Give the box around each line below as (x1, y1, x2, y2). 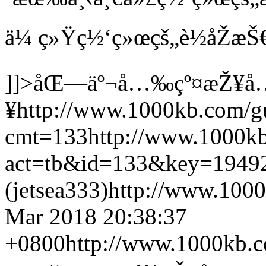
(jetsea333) (5, 177, 108, 202)
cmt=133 (5, 123, 88, 149)
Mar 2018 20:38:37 (5, 204, 187, 229)
